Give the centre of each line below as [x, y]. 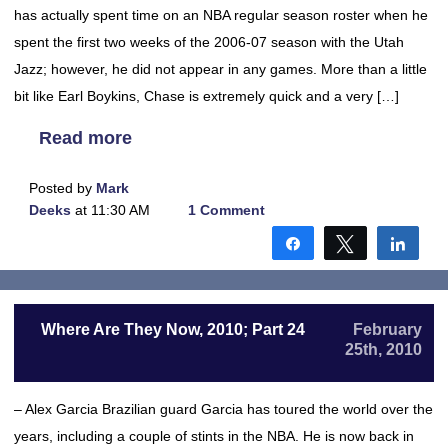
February [387, 329]
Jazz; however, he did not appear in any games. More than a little [220, 69]
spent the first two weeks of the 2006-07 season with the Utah [209, 42]
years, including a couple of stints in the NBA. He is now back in [214, 436]
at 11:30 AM [110, 210]
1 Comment [226, 210]
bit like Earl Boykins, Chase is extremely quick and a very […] [206, 96]
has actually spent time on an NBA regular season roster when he [221, 15]
